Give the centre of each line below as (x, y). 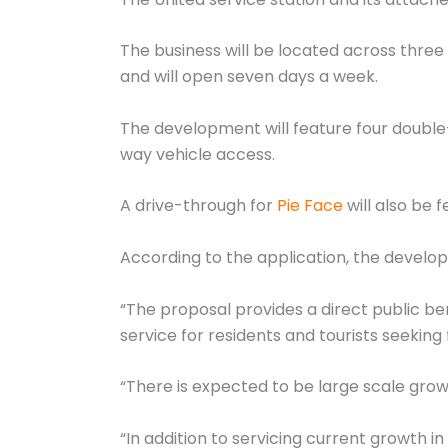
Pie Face (310, 206)
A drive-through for (198, 206)
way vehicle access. (197, 154)
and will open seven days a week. (249, 77)
